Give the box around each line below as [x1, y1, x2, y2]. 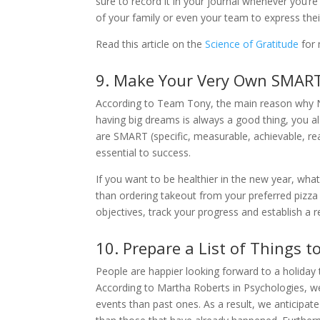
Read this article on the [96, 37, 206, 51]
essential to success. [96, 146, 191, 159]
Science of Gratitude [205, 37, 299, 51]
